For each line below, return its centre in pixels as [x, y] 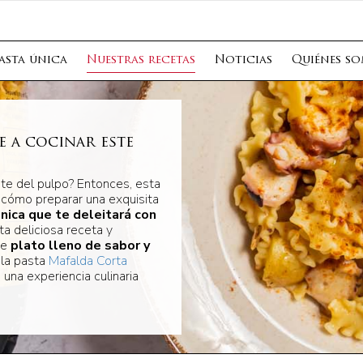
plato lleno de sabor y [80, 246]
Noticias [243, 60]
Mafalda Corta [88, 261]
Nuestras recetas [141, 60]
